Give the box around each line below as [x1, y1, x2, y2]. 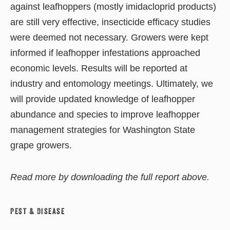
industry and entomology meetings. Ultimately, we [10, 78, 213, 89]
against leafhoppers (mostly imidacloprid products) [10, 1, 216, 12]
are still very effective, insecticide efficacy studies [10, 16, 210, 27]
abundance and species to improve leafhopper [10, 109, 200, 120]
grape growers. [10, 140, 72, 150]
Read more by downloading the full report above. [10, 171, 209, 182]
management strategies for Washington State [10, 124, 195, 135]
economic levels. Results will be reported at [10, 63, 187, 73]
